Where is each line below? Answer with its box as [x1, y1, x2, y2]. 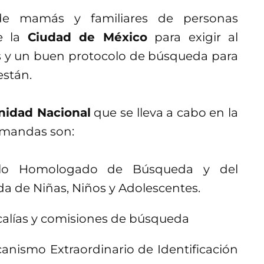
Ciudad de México [27, 29, 147, 44]
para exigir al [147, 29, 239, 44]
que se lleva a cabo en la [90, 105, 239, 120]
